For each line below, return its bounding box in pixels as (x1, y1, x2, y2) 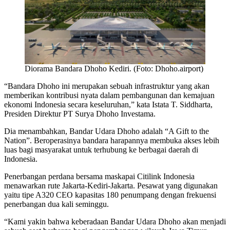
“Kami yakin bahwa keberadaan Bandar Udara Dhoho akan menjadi (4, 217, 226, 226)
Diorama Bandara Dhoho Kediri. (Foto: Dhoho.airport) (25, 64, 203, 73)
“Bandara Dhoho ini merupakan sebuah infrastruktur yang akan (4, 82, 209, 91)
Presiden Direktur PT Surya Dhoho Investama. (4, 109, 156, 119)
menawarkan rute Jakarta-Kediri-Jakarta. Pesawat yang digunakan (4, 181, 218, 190)
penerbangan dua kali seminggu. (4, 200, 109, 209)
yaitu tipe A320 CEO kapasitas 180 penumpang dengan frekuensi (4, 190, 216, 200)
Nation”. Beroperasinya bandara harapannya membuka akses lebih (4, 136, 219, 145)
